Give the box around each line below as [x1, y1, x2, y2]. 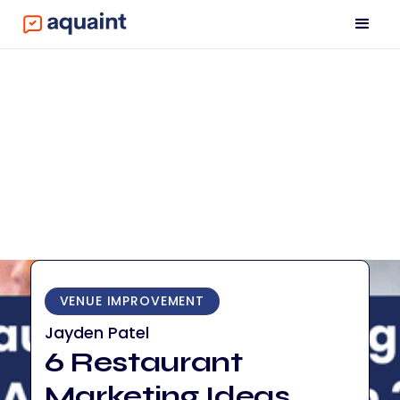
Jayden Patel [44, 321, 149, 344]
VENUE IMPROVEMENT [59, 292, 204, 310]
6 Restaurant [44, 345, 243, 379]
